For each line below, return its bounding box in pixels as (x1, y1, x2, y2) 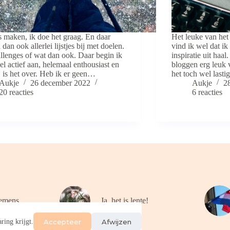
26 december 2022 (30, 78, 90, 87)
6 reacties (192, 87, 222, 97)
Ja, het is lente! (101, 196, 148, 205)
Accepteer (44, 217, 81, 226)
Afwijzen (102, 217, 131, 226)
